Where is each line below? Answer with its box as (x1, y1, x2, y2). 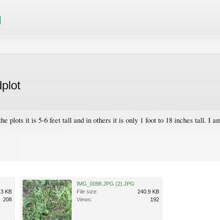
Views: (77, 196, 92, 202)
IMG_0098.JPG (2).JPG (77, 180, 135, 187)
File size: (77, 188, 98, 194)
